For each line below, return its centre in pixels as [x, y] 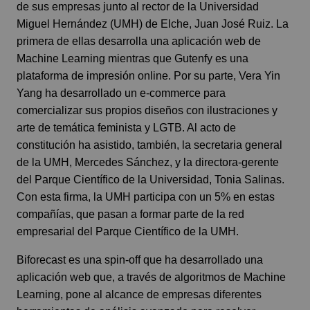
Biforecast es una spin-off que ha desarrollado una [140, 259]
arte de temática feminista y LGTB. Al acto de [126, 127]
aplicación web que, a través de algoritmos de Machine [151, 277]
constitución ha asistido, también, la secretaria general [149, 145]
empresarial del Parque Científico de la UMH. [128, 231]
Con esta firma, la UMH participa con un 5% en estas [146, 197]
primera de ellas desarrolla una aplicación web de [139, 41]
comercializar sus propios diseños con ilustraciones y [147, 110]
